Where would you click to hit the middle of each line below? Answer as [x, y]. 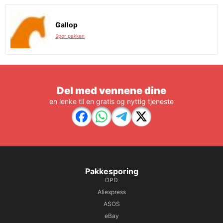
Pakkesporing [111, 171]
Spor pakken [70, 36]
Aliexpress [111, 192]
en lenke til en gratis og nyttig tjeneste [111, 101]
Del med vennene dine [111, 91]
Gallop [66, 25]
